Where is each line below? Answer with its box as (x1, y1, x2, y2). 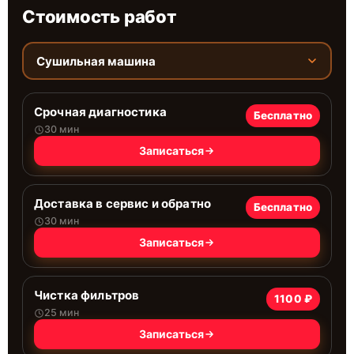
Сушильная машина (36, 53, 156, 69)
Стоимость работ (22, 6, 176, 27)
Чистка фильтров (34, 288, 140, 303)
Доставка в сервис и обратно (34, 196, 212, 211)
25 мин (44, 307, 79, 318)
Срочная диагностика (34, 104, 167, 119)
